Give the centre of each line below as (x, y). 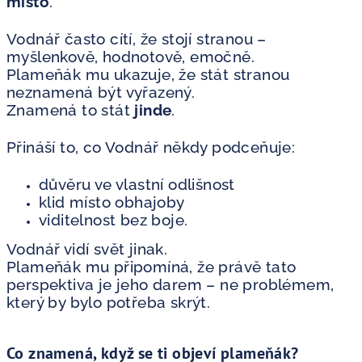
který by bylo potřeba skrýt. (109, 302)
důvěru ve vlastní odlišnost (137, 184)
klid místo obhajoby (112, 202)
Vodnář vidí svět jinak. (87, 248)
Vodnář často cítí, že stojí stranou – (137, 38)
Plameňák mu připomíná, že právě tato (152, 266)
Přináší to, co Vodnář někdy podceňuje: (151, 147)
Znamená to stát (71, 109)
